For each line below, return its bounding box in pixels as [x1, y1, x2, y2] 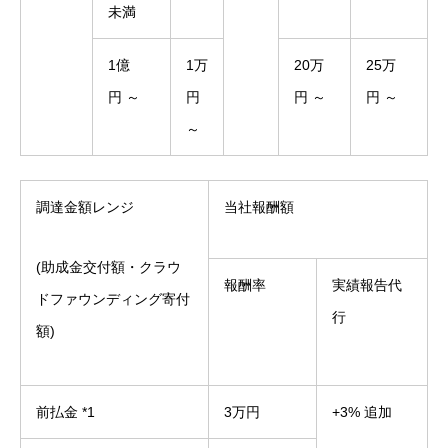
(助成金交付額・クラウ [36, 259, 181, 275]
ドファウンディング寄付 [36, 291, 190, 307]
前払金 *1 [36, 404, 95, 420]
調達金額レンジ [36, 199, 134, 215]
